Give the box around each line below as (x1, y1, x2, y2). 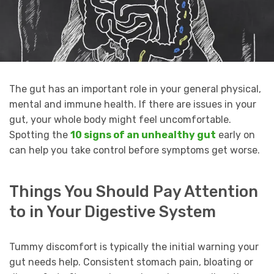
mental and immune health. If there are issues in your (9, 98, 256, 111)
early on (216, 129, 255, 141)
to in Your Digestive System (9, 202, 216, 221)
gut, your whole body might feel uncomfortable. (9, 114, 231, 126)
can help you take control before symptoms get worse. (9, 144, 260, 157)
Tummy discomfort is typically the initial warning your (9, 240, 259, 253)
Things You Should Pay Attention (9, 182, 258, 201)
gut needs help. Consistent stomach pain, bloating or (9, 256, 253, 268)
